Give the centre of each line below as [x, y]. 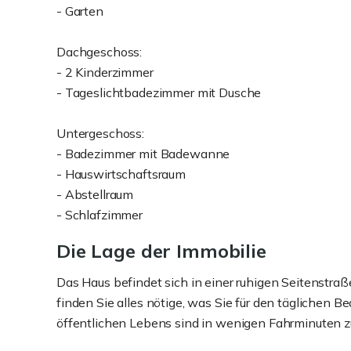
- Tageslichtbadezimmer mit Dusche [159, 92]
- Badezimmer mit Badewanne [143, 154]
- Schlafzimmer [100, 215]
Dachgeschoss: [100, 52]
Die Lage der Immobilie [161, 251]
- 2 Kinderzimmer [105, 72]
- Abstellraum [95, 194]
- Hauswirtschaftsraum [121, 174]
